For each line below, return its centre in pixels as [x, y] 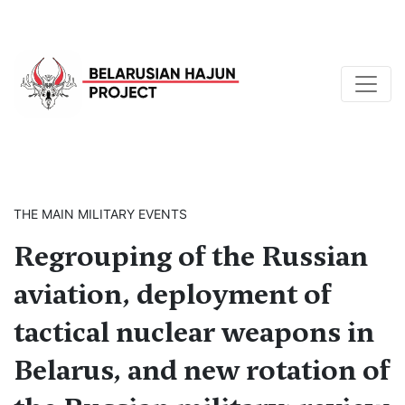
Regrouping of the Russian [191, 256]
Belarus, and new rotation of [202, 370]
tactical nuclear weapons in [194, 332]
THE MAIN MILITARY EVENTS [100, 214]
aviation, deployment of [172, 294]
